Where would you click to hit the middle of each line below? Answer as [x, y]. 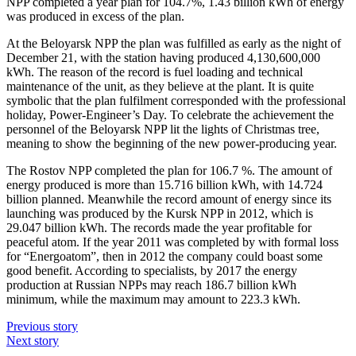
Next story [33, 341]
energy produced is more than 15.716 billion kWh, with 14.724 [164, 185]
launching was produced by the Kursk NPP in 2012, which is [160, 214]
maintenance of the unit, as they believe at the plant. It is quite [160, 87]
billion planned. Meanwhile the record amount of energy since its [169, 199]
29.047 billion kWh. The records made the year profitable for [159, 228]
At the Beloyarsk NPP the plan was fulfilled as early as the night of [174, 44]
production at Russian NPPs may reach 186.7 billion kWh [151, 285]
